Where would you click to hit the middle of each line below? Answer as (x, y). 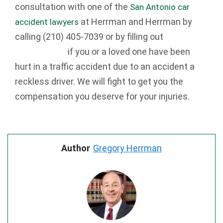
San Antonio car (160, 7)
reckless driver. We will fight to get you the (99, 82)
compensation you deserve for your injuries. (102, 97)
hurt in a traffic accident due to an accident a (105, 67)
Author (76, 148)
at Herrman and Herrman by (135, 22)
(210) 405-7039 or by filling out (104, 37)
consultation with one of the (72, 7)
